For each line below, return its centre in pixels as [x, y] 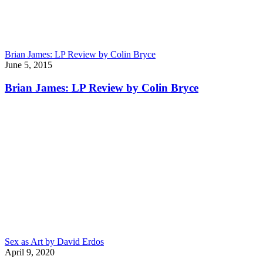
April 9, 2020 [30, 252]
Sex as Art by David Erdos [54, 242]
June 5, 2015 [28, 65]
